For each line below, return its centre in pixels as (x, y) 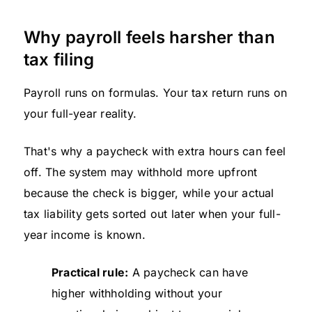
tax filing (59, 59)
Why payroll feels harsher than (149, 37)
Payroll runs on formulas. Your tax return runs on (156, 92)
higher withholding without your (137, 293)
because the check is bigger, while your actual (149, 193)
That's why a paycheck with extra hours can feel (155, 151)
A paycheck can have (188, 272)
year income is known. (85, 234)
